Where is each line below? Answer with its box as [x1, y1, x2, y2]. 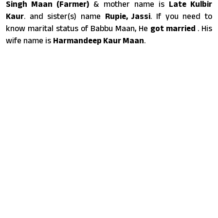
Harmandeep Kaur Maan [53, 36, 144, 45]
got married [150, 23, 198, 33]
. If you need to [150, 11, 213, 20]
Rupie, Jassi [105, 11, 151, 20]
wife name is [6, 36, 53, 45]
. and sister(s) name [24, 11, 105, 20]
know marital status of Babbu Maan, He [6, 23, 150, 33]
